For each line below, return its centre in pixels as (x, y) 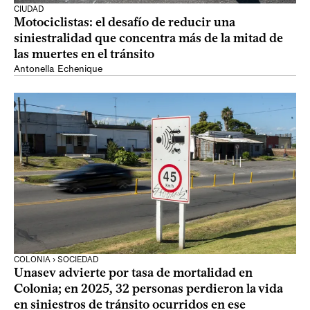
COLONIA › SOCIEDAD (56, 259)
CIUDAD (29, 9)
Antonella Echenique (58, 69)
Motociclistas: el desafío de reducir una (125, 22)
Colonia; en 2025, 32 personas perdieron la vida (148, 289)
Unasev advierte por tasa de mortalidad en (133, 273)
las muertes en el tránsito (84, 54)
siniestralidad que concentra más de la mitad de (148, 38)
